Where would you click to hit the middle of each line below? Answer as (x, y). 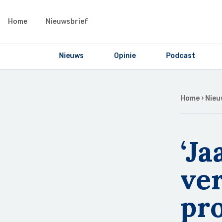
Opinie (125, 56)
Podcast (180, 56)
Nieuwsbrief (67, 22)
